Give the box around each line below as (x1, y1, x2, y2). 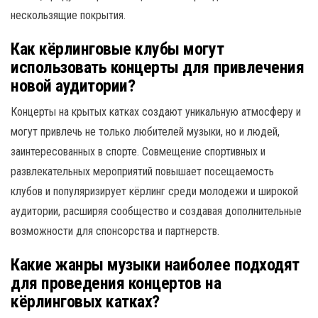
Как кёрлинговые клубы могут (11, 38, 224, 59)
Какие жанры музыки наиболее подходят (11, 254, 300, 275)
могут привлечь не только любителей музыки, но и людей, (11, 124, 280, 138)
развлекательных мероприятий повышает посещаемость (11, 164, 274, 178)
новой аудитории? (11, 75, 136, 96)
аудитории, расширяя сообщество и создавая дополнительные (11, 204, 302, 218)
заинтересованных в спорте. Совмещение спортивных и (11, 144, 265, 158)
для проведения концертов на (11, 273, 221, 293)
